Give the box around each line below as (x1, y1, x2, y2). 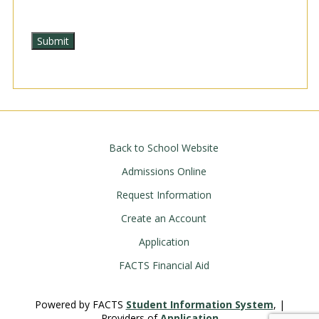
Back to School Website (109, 140, 219, 155)
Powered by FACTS (34, 297, 126, 311)
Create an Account (121, 211, 207, 225)
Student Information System (125, 297, 273, 311)
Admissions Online (121, 164, 206, 178)
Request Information (116, 187, 212, 202)
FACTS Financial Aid (118, 258, 209, 272)
